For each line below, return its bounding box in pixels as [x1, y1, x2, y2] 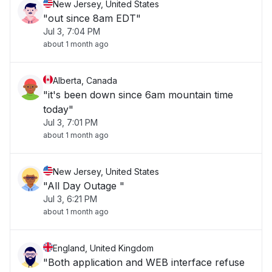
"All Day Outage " [43, 180, 124, 192]
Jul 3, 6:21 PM [43, 194, 97, 204]
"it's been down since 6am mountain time [43, 89, 233, 101]
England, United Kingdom [53, 243, 154, 253]
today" [43, 103, 73, 115]
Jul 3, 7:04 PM [43, 26, 100, 36]
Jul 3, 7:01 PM [43, 117, 98, 127]
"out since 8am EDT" [43, 12, 141, 24]
